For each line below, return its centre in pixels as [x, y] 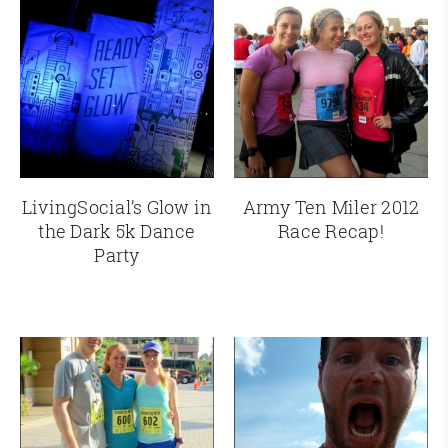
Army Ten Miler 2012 [331, 207]
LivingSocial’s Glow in [117, 207]
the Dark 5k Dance [117, 231]
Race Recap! [331, 231]
